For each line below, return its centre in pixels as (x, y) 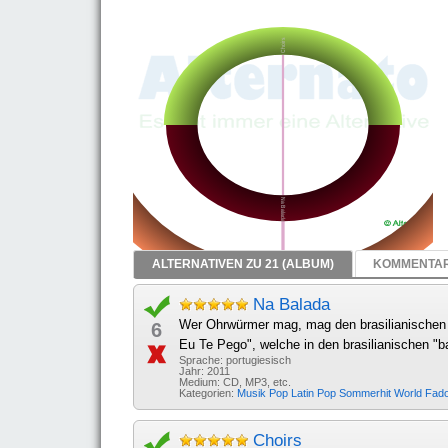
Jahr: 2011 (204, 371)
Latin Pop (315, 393)
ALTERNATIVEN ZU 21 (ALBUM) (242, 264)
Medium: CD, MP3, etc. (235, 382)
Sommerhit (366, 393)
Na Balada (291, 304)
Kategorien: (208, 393)
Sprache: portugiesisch (235, 360)
